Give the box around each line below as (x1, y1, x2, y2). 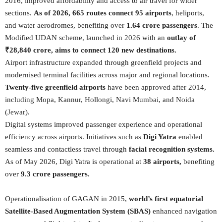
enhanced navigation (151, 207, 217, 215)
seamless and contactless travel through (5, 145, 129, 153)
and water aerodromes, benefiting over (5, 21, 126, 29)
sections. (5, 9, 34, 17)
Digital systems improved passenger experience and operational (5, 120, 202, 128)
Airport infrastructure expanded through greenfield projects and (5, 58, 202, 66)
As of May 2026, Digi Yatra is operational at (5, 158, 143, 166)
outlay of (167, 34, 196, 42)
